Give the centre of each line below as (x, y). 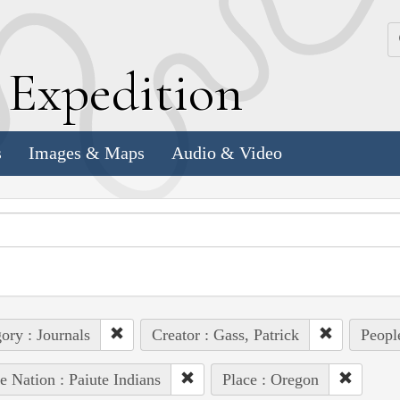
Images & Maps (87, 153)
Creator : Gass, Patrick (225, 334)
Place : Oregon (270, 379)
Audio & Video (227, 153)
